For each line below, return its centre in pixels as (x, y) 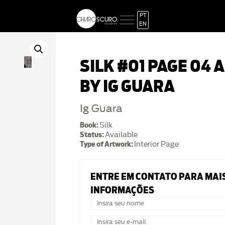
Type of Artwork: (107, 144)
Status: (92, 135)
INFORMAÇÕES (122, 190)
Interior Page (156, 144)
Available (121, 135)
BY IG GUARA (127, 86)
